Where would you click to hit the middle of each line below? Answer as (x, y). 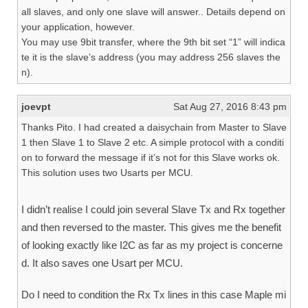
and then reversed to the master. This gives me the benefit (151, 227)
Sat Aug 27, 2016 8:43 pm (230, 107)
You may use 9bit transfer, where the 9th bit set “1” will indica (153, 42)
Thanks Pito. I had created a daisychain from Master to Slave (154, 127)
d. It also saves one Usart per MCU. (102, 263)
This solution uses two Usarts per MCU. (107, 173)
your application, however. (78, 27)
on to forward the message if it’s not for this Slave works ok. (151, 157)
